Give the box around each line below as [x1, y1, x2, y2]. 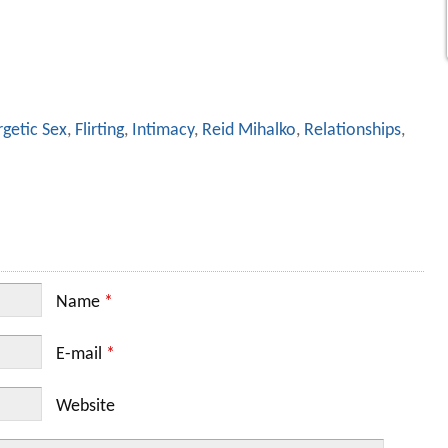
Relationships [303, 120, 401, 140]
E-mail [56, 344, 107, 364]
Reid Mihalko [201, 120, 296, 140]
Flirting [74, 120, 124, 140]
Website [56, 397, 116, 417]
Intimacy [131, 120, 194, 140]
